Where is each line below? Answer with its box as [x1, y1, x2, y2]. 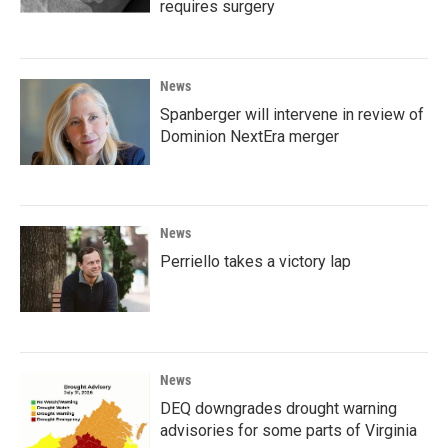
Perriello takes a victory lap [160, 251, 351, 271]
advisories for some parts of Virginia [160, 420, 417, 440]
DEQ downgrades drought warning [160, 398, 397, 418]
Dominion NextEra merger [160, 126, 339, 146]
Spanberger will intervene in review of [160, 104, 424, 124]
